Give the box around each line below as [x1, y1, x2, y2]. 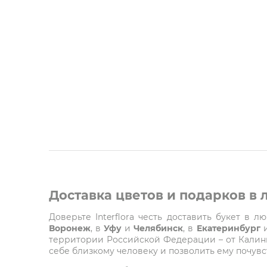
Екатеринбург [196, 222, 260, 234]
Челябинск [133, 222, 184, 234]
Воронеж [49, 222, 91, 234]
